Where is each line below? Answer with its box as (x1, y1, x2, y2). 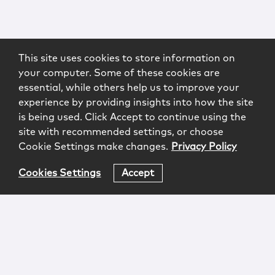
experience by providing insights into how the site (18, 98, 254, 107)
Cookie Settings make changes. (18, 142, 168, 152)
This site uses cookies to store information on (18, 53, 235, 63)
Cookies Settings (18, 168, 101, 178)
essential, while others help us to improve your (18, 83, 239, 93)
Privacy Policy (171, 142, 237, 152)
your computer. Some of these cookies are (18, 68, 220, 78)
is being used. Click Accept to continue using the (18, 112, 246, 122)
